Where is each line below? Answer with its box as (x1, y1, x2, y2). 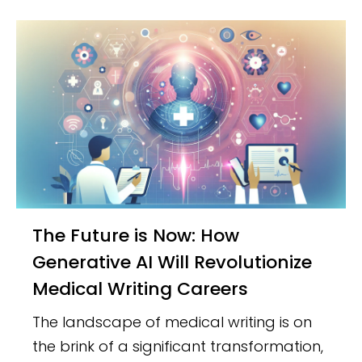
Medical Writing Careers (32, 276, 249, 301)
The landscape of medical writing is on (32, 311, 313, 332)
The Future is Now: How (32, 222, 44, 248)
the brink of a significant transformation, (32, 335, 324, 356)
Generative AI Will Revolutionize (32, 249, 313, 275)
